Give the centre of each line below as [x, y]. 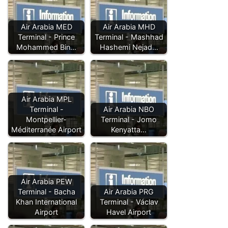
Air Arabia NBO [129, 109]
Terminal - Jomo [129, 120]
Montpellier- [46, 120]
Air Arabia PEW [46, 182]
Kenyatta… [129, 130]
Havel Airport [129, 212]
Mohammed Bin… [46, 47]
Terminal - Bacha [46, 192]
